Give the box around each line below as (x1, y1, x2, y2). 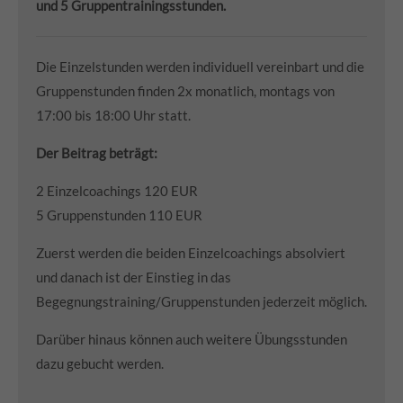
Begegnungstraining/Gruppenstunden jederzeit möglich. (36, 293, 367, 310)
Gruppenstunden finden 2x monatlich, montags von (36, 83, 335, 100)
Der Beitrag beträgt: (36, 145, 157, 162)
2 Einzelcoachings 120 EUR (36, 183, 198, 200)
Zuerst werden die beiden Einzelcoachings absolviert (36, 245, 345, 262)
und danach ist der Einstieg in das (36, 269, 231, 286)
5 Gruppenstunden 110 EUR (36, 207, 202, 224)
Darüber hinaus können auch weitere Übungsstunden (36, 331, 347, 348)
